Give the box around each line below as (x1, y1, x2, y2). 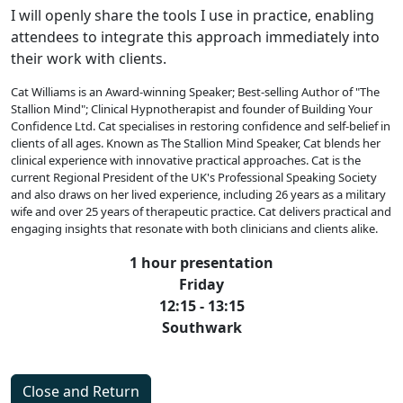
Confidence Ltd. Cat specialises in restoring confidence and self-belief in (11, 118, 390, 135)
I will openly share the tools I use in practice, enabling (11, 5, 374, 26)
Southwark (161, 318, 242, 338)
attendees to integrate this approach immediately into (11, 27, 380, 48)
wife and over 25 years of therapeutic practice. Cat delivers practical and (11, 203, 391, 220)
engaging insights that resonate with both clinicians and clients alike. (11, 220, 378, 237)
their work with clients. (11, 49, 166, 69)
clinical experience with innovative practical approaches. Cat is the (11, 152, 361, 169)
